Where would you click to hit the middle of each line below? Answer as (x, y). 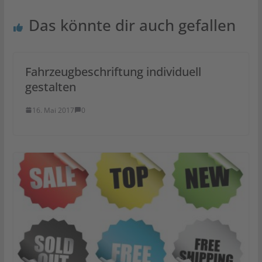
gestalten (50, 87)
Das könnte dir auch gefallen (132, 25)
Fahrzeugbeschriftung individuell (113, 71)
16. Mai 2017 (53, 110)
